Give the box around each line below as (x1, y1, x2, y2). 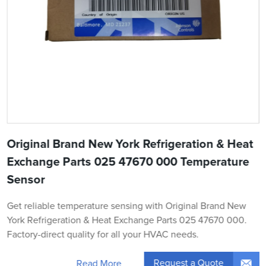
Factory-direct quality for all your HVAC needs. (7, 230, 199, 240)
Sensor (7, 174, 45, 186)
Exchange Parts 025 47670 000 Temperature (7, 156, 249, 169)
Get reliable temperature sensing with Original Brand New (7, 201, 246, 211)
